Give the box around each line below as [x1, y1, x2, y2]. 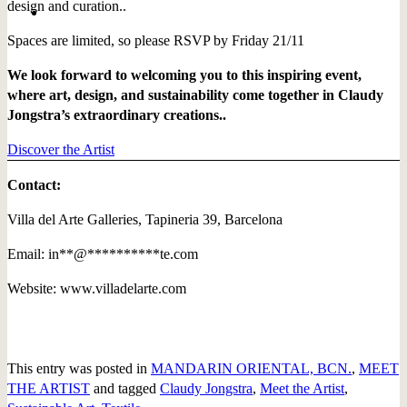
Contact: [7, 176, 61, 193]
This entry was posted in [7, 360, 151, 376]
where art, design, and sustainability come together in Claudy [7, 86, 383, 103]
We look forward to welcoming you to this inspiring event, [7, 66, 362, 83]
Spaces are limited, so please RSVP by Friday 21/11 [7, 32, 304, 48]
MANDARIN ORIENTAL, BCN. [151, 360, 352, 376]
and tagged [90, 380, 160, 396]
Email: [7, 245, 48, 262]
